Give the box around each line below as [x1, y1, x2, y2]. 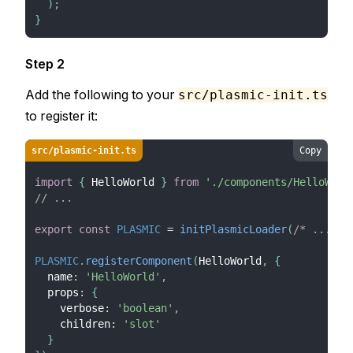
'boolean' [117, 302, 173, 314]
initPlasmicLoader [180, 223, 287, 236]
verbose [35, 302, 104, 314]
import [35, 176, 72, 188]
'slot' [123, 318, 161, 330]
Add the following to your [25, 87, 178, 102]
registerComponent [85, 255, 192, 267]
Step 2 [25, 56, 65, 72]
